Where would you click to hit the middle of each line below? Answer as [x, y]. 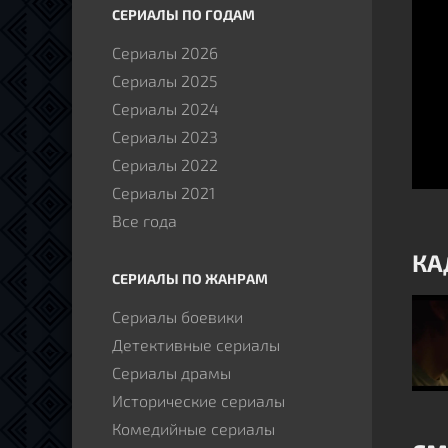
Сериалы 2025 [165, 80]
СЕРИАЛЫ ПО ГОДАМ [183, 14]
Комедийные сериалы [193, 428]
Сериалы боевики [177, 316]
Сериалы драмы [171, 372]
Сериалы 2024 [165, 108]
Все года [144, 220]
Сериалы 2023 [165, 136]
